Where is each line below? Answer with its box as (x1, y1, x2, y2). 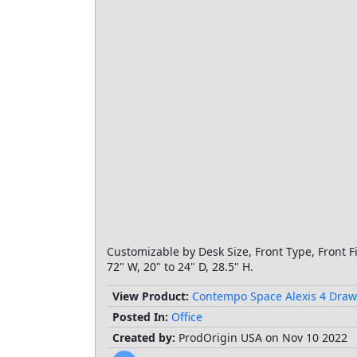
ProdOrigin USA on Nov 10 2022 (175, 330, 347, 345)
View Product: (112, 288, 189, 304)
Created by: (112, 330, 175, 345)
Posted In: (112, 309, 168, 324)
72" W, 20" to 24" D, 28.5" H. (107, 259, 253, 274)
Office (171, 309, 202, 324)
